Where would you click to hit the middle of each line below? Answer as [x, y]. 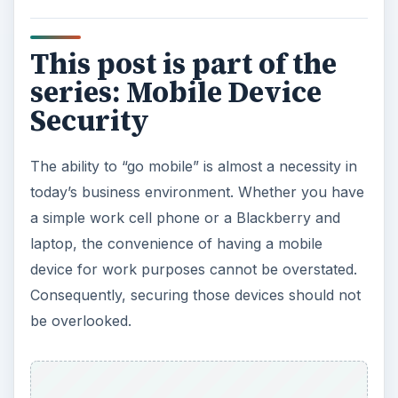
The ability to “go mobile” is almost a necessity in [193, 167]
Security [89, 121]
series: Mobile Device [175, 93]
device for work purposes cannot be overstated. [193, 270]
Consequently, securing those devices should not [195, 295]
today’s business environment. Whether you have [197, 192]
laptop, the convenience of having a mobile [176, 244]
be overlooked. [80, 321]
